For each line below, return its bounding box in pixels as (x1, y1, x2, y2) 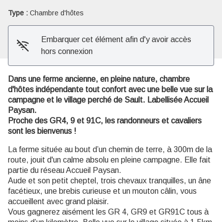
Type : (8, 9, 30, 17)
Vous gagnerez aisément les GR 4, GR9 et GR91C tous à (8, 208, 209, 217)
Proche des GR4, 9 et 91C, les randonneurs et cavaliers (8, 116, 202, 125)
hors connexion (41, 47, 93, 56)
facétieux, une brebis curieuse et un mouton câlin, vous (8, 187, 197, 196)
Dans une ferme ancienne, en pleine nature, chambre (8, 75, 190, 84)
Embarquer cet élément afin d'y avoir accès (41, 35, 191, 44)
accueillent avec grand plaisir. (8, 197, 109, 206)
